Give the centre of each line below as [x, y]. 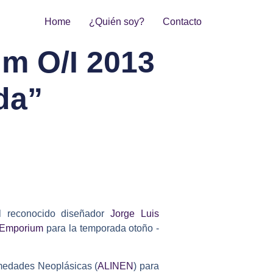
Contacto [182, 22]
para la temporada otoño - [101, 228]
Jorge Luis [135, 213]
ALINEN [116, 266]
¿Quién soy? [117, 22]
